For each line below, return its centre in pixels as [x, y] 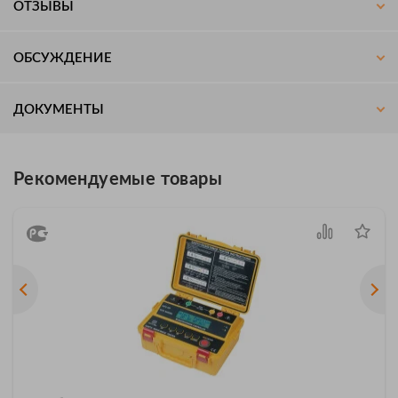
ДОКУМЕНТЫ [59, 109]
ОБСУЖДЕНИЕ [63, 58]
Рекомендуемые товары [118, 179]
